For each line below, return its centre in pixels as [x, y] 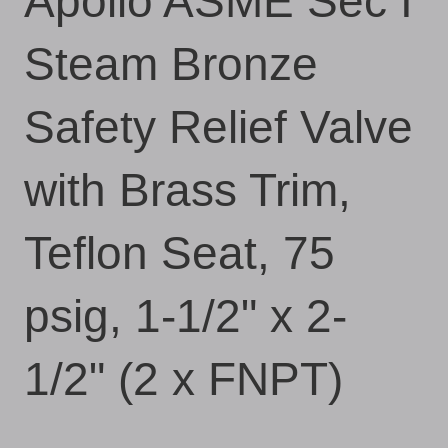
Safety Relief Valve [218, 127]
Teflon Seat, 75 [179, 253]
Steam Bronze [171, 64]
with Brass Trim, [187, 190]
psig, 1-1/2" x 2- [185, 316]
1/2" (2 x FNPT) [183, 379]
